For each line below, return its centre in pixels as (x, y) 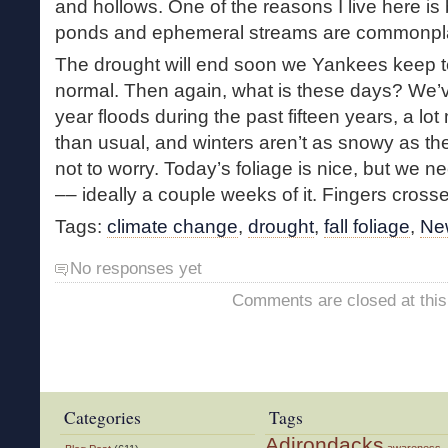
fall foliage (367, 226)
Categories (102, 418)
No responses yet (136, 268)
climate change (172, 226)
